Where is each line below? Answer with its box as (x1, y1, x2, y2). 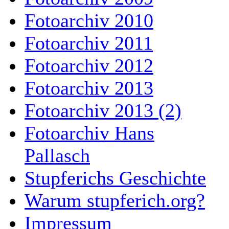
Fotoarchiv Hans (25, 122, 154, 144)
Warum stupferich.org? (25, 190, 205, 211)
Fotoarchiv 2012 (25, 55, 153, 76)
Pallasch (25, 145, 90, 166)
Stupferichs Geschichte (25, 167, 206, 189)
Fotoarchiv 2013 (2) (25, 100, 181, 121)
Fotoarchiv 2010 (25, 10, 153, 31)
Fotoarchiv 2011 (25, 32, 153, 54)
